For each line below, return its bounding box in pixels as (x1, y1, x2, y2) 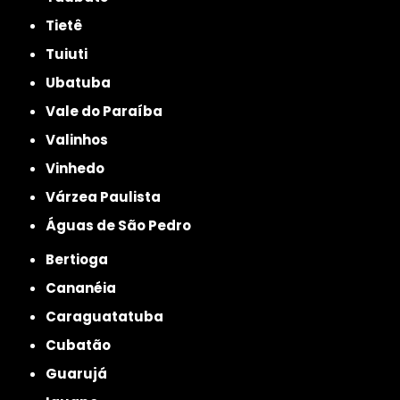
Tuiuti (54, 45, 88, 64)
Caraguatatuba (56, 307, 164, 327)
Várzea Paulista (55, 187, 162, 207)
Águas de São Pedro (56, 216, 192, 236)
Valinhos (55, 130, 109, 150)
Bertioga (54, 250, 109, 270)
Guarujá (57, 364, 108, 384)
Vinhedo (55, 159, 105, 179)
